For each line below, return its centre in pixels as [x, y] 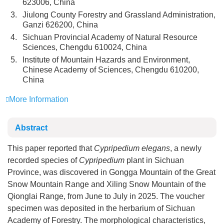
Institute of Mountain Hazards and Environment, [106, 60]
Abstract [31, 128]
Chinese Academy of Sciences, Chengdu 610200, [111, 70]
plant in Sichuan [154, 160]
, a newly [186, 148]
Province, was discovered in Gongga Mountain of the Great [111, 172]
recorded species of [43, 160]
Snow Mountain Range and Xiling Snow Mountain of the [107, 184]
